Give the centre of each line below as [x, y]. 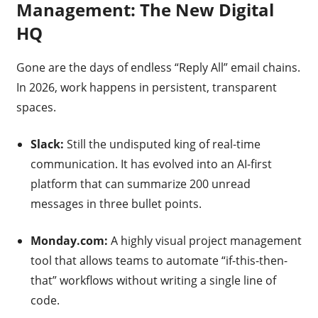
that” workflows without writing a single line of [153, 281]
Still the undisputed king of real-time [162, 144]
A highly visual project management [204, 241]
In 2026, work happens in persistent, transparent [146, 88]
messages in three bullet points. [116, 204]
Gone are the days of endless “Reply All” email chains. [158, 68]
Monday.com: [69, 241]
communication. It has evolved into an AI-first [151, 164]
